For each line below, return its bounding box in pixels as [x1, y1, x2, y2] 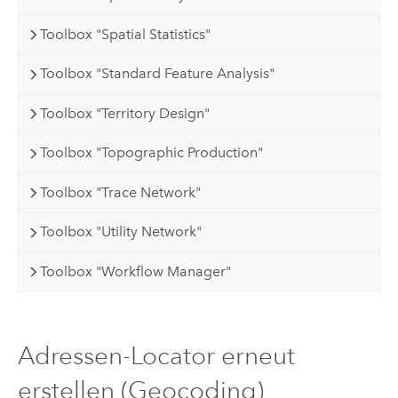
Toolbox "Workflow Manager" [40, 262, 232, 280]
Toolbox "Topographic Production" [40, 144, 264, 162]
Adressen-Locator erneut [17, 341, 295, 371]
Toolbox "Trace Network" [40, 183, 202, 201]
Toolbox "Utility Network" [40, 223, 203, 241]
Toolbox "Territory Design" [40, 104, 211, 122]
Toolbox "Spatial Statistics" [40, 25, 211, 43]
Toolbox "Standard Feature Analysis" [40, 65, 275, 83]
